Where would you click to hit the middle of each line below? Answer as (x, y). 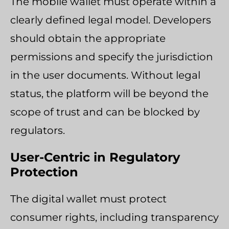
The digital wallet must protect (88, 199)
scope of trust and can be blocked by (105, 112)
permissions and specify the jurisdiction (112, 56)
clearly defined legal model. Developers (111, 20)
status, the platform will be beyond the (109, 93)
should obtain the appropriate (88, 38)
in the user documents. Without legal (105, 75)
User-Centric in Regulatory (95, 157)
